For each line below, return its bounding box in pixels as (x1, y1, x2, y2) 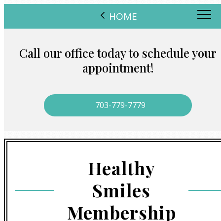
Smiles (92, 178, 150, 202)
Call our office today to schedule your (19, 45, 217, 61)
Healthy (87, 156, 155, 180)
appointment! (82, 60, 154, 75)
